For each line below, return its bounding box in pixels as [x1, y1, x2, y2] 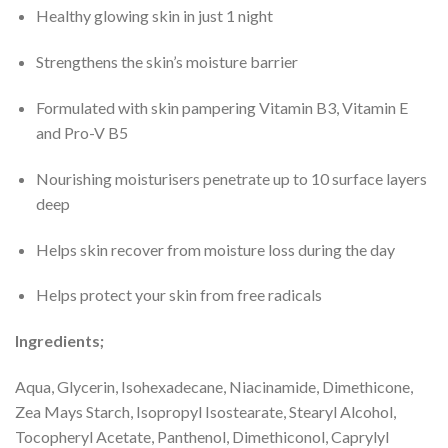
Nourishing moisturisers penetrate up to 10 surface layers [35, 168, 427, 188]
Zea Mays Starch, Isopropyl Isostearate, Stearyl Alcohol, [15, 402, 396, 422]
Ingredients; [15, 331, 104, 351]
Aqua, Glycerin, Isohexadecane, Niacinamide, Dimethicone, [15, 377, 413, 397]
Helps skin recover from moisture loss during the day [35, 239, 395, 259]
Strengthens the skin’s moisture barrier [35, 52, 298, 72]
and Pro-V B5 [35, 123, 128, 143]
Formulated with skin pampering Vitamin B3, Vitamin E [35, 98, 408, 118]
